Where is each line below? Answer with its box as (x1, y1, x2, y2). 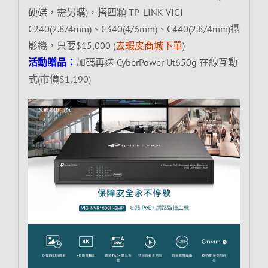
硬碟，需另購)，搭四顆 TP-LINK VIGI (28, 5, 183, 18)
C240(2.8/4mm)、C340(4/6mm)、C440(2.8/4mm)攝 (28, 22, 240, 35)
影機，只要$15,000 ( (28, 39, 115, 51)
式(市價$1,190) (28, 72, 91, 85)
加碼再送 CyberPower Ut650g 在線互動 (75, 56, 237, 68)
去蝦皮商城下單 (115, 39, 182, 51)
